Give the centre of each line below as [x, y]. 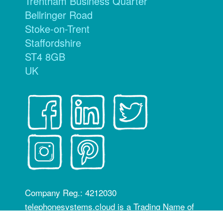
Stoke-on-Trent [57, 29]
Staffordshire [53, 43]
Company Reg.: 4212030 [71, 193]
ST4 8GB [45, 57]
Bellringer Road [59, 15]
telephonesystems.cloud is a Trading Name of [110, 207]
